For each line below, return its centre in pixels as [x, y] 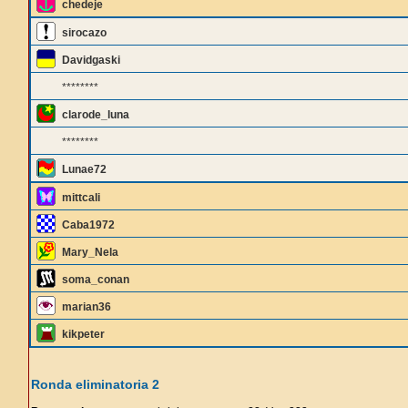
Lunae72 [84, 169]
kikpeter [83, 334]
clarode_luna [96, 115]
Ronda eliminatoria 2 [95, 384]
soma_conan [96, 280]
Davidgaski [91, 60]
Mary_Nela [90, 252]
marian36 [87, 307]
